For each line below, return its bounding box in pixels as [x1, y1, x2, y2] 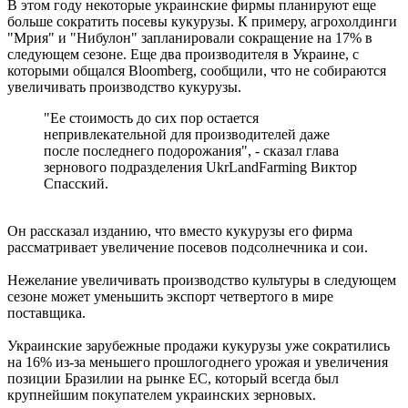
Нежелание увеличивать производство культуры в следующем [7, 271, 396, 288]
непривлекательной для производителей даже [44, 126, 330, 142]
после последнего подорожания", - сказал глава [44, 142, 339, 158]
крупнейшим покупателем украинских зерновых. [7, 386, 316, 403]
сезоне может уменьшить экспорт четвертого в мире [7, 288, 333, 304]
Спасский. [44, 175, 108, 191]
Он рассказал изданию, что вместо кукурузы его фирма [7, 222, 352, 239]
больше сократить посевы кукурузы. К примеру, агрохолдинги [7, 13, 397, 29]
